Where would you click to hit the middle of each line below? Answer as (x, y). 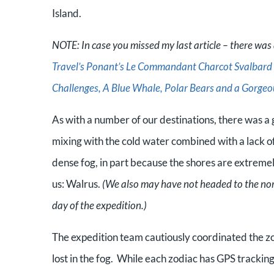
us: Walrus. (77, 184)
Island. (68, 13)
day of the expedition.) (99, 205)
